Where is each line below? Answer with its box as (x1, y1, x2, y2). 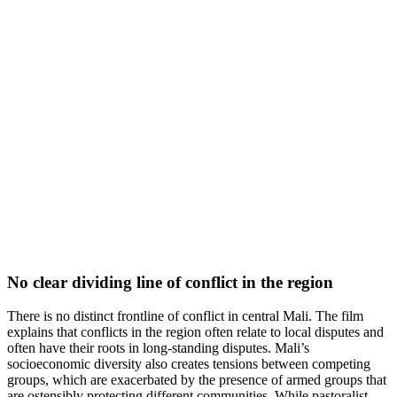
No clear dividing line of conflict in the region (7, 272, 333, 292)
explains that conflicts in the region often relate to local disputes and (7, 324, 384, 340)
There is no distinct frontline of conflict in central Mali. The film (7, 308, 363, 324)
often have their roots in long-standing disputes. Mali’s (7, 340, 309, 356)
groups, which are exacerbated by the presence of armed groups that (7, 372, 386, 388)
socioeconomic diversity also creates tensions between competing (7, 356, 370, 372)
